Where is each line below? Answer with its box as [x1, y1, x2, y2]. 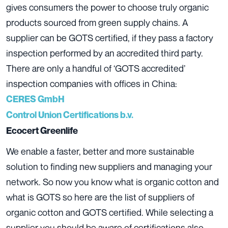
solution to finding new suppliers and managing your [6, 161, 212, 173]
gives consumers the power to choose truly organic [6, 2, 209, 13]
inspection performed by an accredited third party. [6, 47, 203, 59]
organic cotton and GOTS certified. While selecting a [6, 207, 213, 218]
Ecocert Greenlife [6, 125, 78, 136]
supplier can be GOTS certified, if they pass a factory [6, 32, 213, 44]
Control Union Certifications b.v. [6, 109, 133, 121]
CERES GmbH [6, 94, 65, 105]
